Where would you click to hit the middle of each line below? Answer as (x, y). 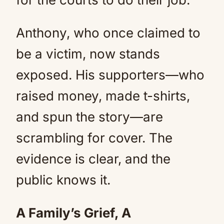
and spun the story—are (89, 116)
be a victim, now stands (88, 53)
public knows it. (63, 179)
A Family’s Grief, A (73, 212)
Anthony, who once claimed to (108, 32)
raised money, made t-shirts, (103, 95)
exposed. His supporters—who (110, 74)
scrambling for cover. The (94, 137)
